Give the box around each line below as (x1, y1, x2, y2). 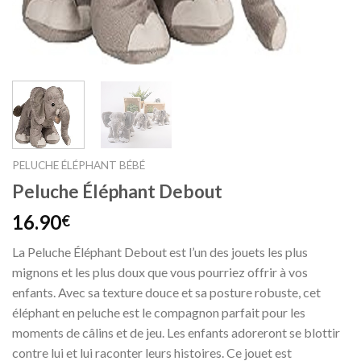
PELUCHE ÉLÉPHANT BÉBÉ (12, 158, 145, 172)
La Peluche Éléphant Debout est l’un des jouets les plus (12, 243, 308, 259)
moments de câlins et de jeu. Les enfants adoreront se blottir (12, 324, 340, 340)
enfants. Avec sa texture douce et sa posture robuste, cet (12, 284, 321, 300)
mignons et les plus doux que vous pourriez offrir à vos (12, 263, 308, 280)
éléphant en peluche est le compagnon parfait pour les (12, 304, 305, 320)
